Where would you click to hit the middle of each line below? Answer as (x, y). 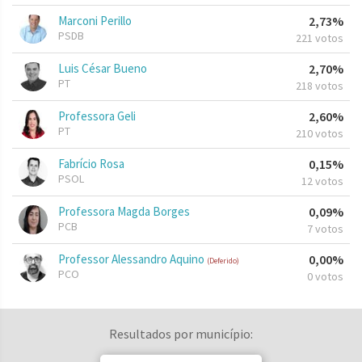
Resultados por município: (181, 334)
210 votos (320, 134)
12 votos (322, 181)
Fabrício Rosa (91, 164)
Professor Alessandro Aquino (133, 259)
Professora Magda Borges (124, 212)
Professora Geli (97, 116)
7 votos (325, 229)
